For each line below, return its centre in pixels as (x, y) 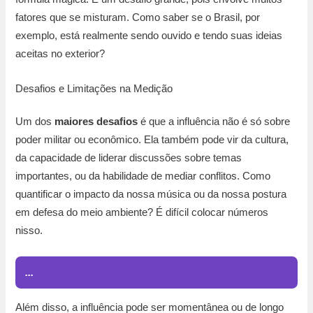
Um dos (35, 122)
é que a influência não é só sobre (214, 122)
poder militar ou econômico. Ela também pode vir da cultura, (152, 140)
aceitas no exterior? (60, 54)
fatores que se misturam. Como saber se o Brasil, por (138, 18)
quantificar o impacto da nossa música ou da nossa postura (151, 195)
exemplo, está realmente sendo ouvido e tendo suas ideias (149, 36)
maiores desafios (96, 122)
